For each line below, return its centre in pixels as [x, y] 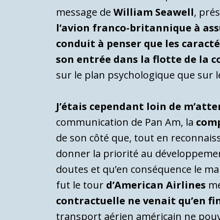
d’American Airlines [156, 185]
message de [85, 12]
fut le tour [81, 185]
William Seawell [154, 12]
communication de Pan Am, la [126, 122]
